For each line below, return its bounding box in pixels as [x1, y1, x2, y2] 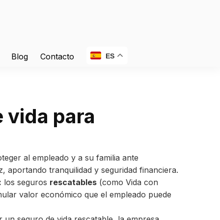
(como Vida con [97, 177, 158, 188]
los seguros [1, 177, 50, 188]
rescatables [50, 177, 97, 188]
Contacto [40, 51, 75, 61]
